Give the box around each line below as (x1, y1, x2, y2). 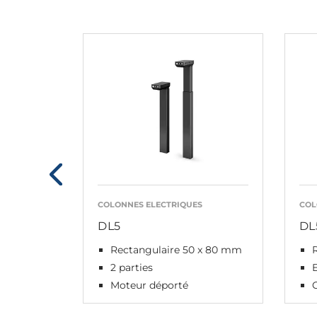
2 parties (110, 260, 153, 274)
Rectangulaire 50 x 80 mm (110, 243, 242, 256)
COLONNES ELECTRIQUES (98, 199, 202, 209)
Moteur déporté (110, 278, 188, 292)
